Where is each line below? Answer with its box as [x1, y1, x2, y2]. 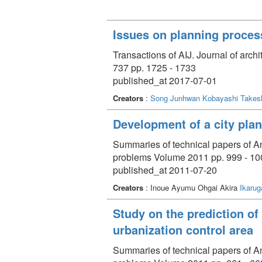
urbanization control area [113, 220, 253, 238]
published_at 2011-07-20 [113, 163, 217, 177]
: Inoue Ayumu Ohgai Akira [143, 181, 240, 193]
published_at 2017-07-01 [113, 73, 217, 87]
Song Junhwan [150, 92, 200, 104]
